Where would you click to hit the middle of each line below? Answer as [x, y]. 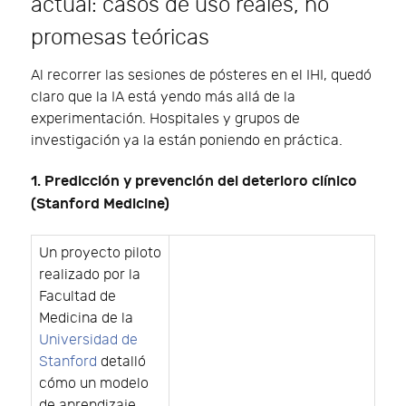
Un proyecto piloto [100, 254]
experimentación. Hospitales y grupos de [165, 119]
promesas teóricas [120, 37]
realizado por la [90, 275]
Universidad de [88, 341]
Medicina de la [86, 319]
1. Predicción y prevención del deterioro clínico [194, 182]
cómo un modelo [94, 384]
